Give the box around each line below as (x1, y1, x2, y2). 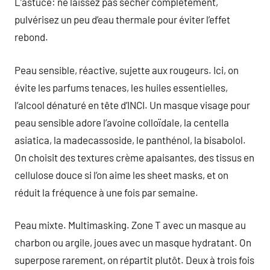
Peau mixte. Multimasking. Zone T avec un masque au (14, 219, 246, 231)
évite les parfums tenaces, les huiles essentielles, (14, 81, 228, 93)
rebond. (14, 31, 48, 43)
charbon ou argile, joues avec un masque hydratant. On (14, 236, 251, 248)
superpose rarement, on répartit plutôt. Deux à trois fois (14, 254, 254, 266)
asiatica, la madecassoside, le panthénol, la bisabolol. (14, 133, 246, 146)
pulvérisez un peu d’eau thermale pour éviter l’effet (14, 13, 230, 25)
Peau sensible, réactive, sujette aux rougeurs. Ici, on (14, 63, 239, 76)
